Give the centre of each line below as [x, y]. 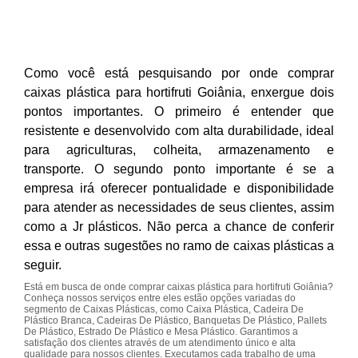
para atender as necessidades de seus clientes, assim [179, 207]
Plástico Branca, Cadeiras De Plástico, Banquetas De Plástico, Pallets [175, 320]
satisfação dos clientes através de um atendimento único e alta [160, 343]
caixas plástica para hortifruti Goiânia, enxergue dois [179, 92]
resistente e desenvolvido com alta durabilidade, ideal [179, 131]
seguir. [43, 265]
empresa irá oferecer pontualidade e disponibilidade [179, 188]
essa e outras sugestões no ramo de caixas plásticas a [179, 246]
